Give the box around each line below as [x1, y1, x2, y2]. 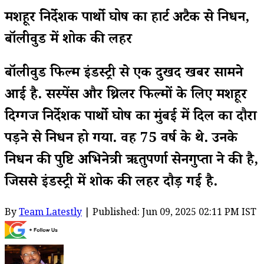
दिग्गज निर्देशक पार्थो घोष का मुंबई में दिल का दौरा [5, 107, 256, 129]
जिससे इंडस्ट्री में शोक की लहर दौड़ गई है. [5, 172, 217, 194]
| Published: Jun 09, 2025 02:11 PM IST [82, 206, 256, 221]
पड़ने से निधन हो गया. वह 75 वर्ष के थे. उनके [5, 128, 237, 151]
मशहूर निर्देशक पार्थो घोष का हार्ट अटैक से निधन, [5, 8, 249, 30]
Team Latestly [19, 206, 82, 221]
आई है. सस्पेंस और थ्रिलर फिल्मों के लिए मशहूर [5, 85, 247, 107]
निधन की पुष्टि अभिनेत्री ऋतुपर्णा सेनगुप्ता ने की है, [5, 150, 258, 173]
